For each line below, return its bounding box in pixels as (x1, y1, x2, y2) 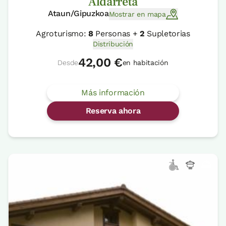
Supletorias (144, 29, 190, 39)
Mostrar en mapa (108, 10, 166, 18)
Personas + (93, 29, 140, 39)
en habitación (122, 59, 168, 67)
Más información (81, 88, 145, 98)
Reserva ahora (85, 106, 141, 116)
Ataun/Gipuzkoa (48, 9, 109, 19)
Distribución (92, 40, 134, 48)
